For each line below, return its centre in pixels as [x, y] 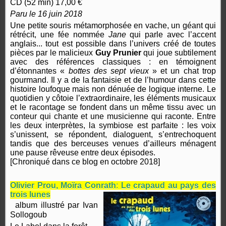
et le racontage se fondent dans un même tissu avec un [113, 107]
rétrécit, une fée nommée [59, 35]
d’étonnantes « [39, 71]
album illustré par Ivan [54, 205]
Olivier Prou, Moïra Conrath [63, 186]
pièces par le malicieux [53, 53]
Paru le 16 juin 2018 [46, 14]
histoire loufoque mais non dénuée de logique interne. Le [113, 89]
